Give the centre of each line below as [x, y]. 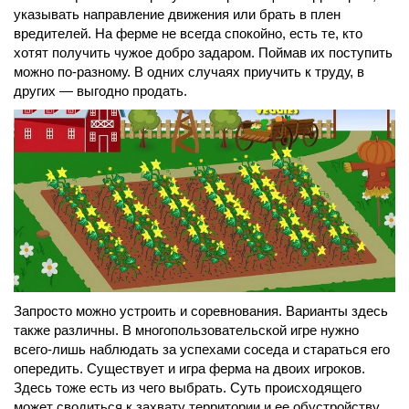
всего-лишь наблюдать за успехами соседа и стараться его [202, 350]
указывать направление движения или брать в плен [177, 15]
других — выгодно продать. [100, 91]
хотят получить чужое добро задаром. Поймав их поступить [203, 53]
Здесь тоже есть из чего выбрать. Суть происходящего [188, 388]
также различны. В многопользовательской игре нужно [186, 330]
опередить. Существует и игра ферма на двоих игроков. [189, 369]
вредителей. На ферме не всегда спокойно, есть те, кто [188, 34]
